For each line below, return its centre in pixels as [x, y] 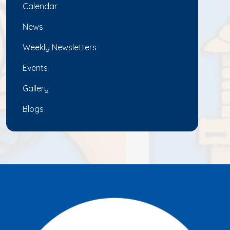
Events [35, 68]
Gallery [36, 88]
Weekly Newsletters [60, 47]
